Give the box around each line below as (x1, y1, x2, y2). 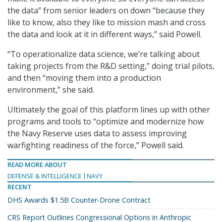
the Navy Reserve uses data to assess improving (7, 128, 187, 139)
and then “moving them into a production (7, 72, 161, 84)
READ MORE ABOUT (7, 160, 67, 169)
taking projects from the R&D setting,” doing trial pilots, (7, 60, 215, 72)
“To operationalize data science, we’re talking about (7, 49, 200, 60)
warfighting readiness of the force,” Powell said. (7, 140, 184, 151)
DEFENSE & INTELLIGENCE (7, 171, 82, 181)
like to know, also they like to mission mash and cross (7, 17, 206, 28)
